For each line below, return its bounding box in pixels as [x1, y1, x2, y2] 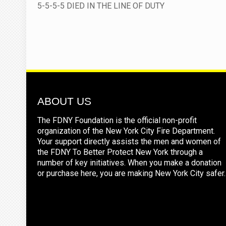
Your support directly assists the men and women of [37, 136, 221, 146]
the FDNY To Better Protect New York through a [37, 147, 203, 157]
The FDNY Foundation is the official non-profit [37, 115, 197, 125]
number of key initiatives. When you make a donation [37, 157, 221, 167]
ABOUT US [37, 95, 91, 107]
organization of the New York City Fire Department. [37, 126, 215, 136]
